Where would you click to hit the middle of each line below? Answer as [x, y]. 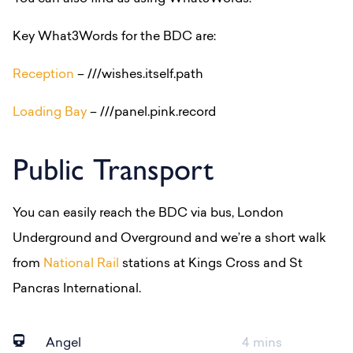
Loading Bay [50, 112]
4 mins [262, 343]
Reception [43, 74]
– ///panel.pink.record [151, 112]
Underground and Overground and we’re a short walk [169, 238]
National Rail [81, 264]
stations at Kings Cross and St [211, 264]
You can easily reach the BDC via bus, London [148, 213]
